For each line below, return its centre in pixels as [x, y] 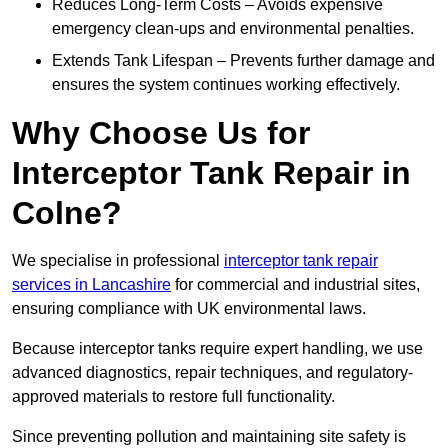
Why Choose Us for [161, 133]
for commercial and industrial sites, [295, 285]
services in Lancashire [91, 285]
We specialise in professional [118, 261]
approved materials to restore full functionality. [175, 397]
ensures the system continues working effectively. [226, 85]
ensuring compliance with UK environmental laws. [191, 309]
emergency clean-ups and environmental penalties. [233, 29]
